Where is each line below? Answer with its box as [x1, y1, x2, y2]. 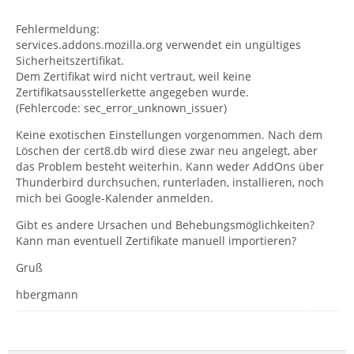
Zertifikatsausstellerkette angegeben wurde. [16, 85, 249, 100]
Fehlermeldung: [16, 21, 100, 36]
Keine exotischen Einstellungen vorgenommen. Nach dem [16, 127, 322, 142]
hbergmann [16, 287, 78, 302]
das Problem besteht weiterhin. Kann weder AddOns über [16, 159, 324, 174]
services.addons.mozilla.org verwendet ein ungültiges [16, 37, 301, 52]
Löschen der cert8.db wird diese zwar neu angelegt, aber [16, 143, 318, 158]
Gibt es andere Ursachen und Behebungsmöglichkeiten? [16, 217, 314, 232]
